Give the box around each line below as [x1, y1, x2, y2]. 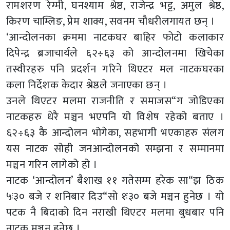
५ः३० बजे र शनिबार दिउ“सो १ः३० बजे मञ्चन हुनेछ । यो [6, 187, 224, 206]
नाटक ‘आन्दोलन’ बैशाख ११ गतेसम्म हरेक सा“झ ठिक [6, 171, 224, 190]
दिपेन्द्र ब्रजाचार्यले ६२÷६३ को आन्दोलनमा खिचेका [6, 44, 224, 63]
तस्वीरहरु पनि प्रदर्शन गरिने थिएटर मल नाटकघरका [6, 60, 224, 79]
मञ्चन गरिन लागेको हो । [6, 156, 98, 174]
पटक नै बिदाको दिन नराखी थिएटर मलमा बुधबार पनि [6, 203, 224, 222]
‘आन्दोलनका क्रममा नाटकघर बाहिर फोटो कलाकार [6, 28, 224, 47]
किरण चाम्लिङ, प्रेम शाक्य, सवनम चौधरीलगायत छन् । [6, 12, 215, 31]
